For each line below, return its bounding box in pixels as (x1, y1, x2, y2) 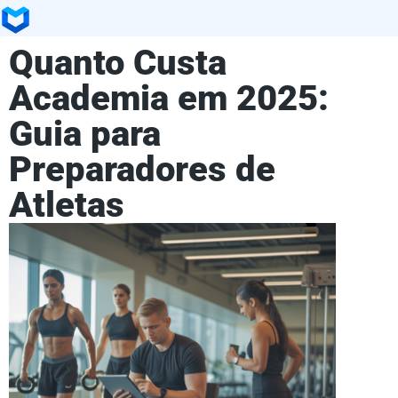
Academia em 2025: (9, 76, 329, 119)
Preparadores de (9, 147, 275, 190)
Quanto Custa (9, 41, 227, 84)
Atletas (9, 183, 124, 226)
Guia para (9, 112, 161, 155)
